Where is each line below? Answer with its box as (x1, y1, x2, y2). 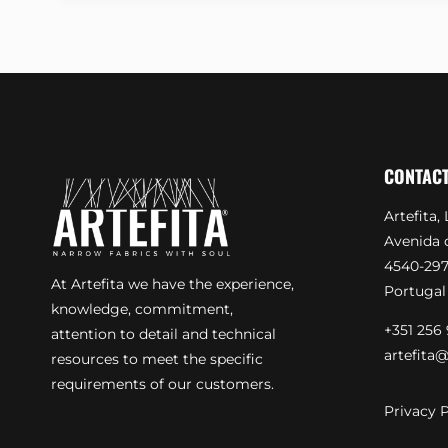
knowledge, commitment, (51, 300, 233, 318)
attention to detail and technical (51, 325, 276, 343)
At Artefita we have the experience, (51, 275, 294, 293)
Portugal (384, 282, 446, 300)
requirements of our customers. (51, 375, 274, 393)
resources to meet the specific (51, 350, 263, 368)
